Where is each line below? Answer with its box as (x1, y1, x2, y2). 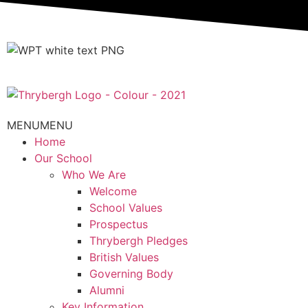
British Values (89, 250, 159, 264)
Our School (34, 151, 92, 165)
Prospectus (89, 217, 148, 231)
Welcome (89, 184, 137, 198)
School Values (89, 200, 162, 214)
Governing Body (89, 266, 173, 280)
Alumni (89, 283, 124, 297)
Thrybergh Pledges (89, 233, 188, 247)
